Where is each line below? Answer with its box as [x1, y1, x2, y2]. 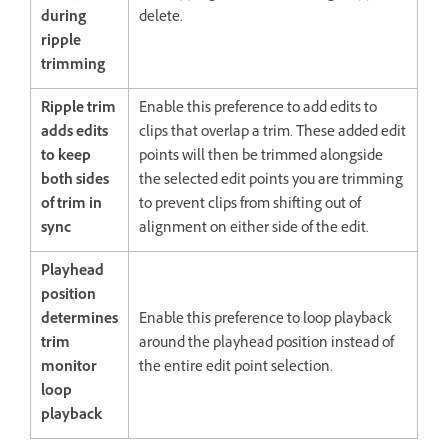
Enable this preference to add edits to [139, 98, 377, 122]
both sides [41, 170, 109, 194]
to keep [41, 146, 91, 170]
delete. [139, 7, 183, 31]
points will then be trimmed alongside [139, 146, 383, 170]
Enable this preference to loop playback [139, 309, 391, 333]
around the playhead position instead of [139, 333, 394, 357]
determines [41, 309, 118, 333]
